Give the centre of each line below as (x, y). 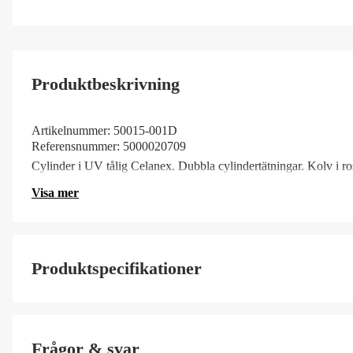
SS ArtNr (52, 324)
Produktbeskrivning (106, 84)
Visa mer (55, 192)
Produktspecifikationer (117, 268)
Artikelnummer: (71, 130)
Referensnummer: (76, 146)
